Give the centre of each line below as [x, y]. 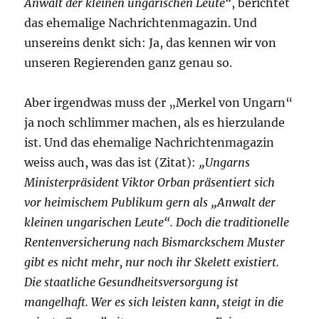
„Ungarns [225, 163]
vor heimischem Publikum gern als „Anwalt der [150, 203]
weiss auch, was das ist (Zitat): [112, 163]
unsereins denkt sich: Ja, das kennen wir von [151, 43]
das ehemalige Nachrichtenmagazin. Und [141, 23]
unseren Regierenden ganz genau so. [129, 63]
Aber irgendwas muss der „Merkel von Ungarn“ [159, 103]
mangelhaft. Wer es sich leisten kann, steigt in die [154, 302]
